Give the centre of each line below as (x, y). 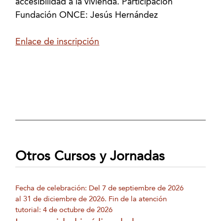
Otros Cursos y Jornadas (90, 157)
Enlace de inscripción (57, 42)
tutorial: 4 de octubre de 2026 (64, 210)
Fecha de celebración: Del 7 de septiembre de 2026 (100, 188)
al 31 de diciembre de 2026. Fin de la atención (91, 199)
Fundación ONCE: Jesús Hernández (87, 15)
